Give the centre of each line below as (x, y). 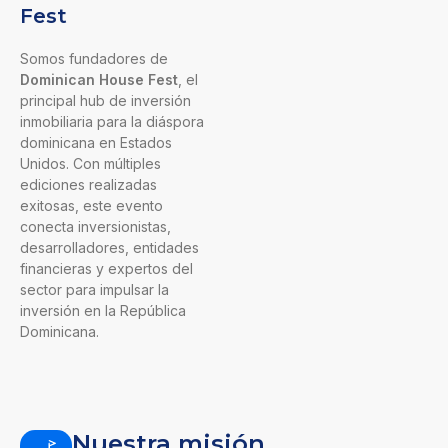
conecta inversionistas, (95, 227)
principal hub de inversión (105, 101)
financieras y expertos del (106, 269)
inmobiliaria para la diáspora (112, 122)
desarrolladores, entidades (109, 248)
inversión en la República (103, 311)
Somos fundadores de (94, 59)
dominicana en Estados (96, 143)
